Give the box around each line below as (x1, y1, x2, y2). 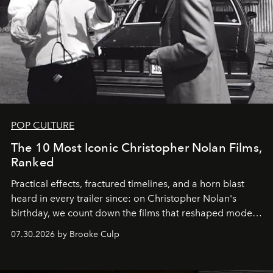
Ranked (11, 155, 54, 170)
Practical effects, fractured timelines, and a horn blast (11, 178, 244, 190)
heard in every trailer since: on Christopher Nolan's (11, 193, 236, 205)
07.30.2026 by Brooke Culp (11, 229, 119, 240)
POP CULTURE (11, 119, 74, 132)
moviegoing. (11, 222, 67, 234)
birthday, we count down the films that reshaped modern (11, 207, 261, 219)
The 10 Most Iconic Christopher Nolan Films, (11, 140, 262, 155)
